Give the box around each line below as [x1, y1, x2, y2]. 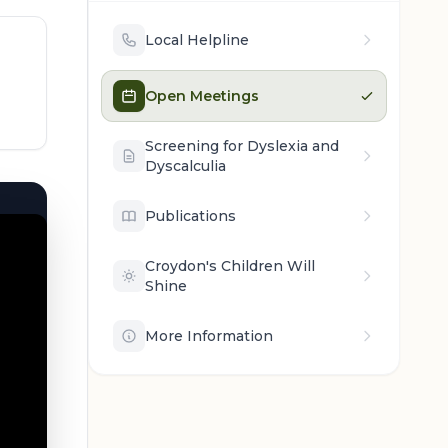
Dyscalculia [145, 157, 226, 175]
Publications [145, 207, 236, 225]
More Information [145, 327, 273, 345]
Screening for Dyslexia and [145, 137, 339, 155]
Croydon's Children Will [145, 257, 315, 275]
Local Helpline [145, 31, 249, 49]
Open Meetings [145, 87, 259, 105]
